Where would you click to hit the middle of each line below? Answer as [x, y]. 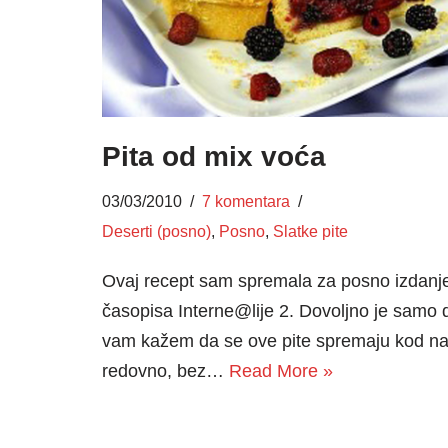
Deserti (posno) [156, 231]
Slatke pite [310, 231]
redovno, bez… [165, 371]
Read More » [281, 371]
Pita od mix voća [214, 157]
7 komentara [246, 201]
